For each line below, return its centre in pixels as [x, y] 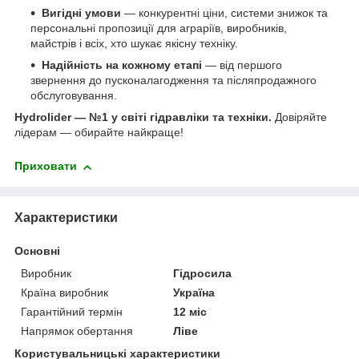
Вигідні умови [81, 13]
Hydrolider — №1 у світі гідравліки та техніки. [143, 117]
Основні [37, 251]
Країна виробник [65, 293]
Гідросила [203, 274]
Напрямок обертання [77, 331]
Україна [194, 293]
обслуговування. [74, 96]
